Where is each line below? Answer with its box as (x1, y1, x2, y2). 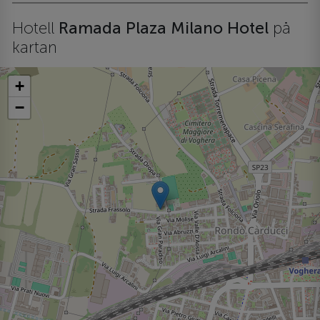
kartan (12, 37, 58, 57)
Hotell (12, 18, 55, 38)
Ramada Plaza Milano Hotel (54, 18, 274, 38)
